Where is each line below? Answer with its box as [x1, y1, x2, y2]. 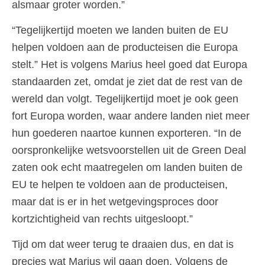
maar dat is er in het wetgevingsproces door [12, 195, 218, 208]
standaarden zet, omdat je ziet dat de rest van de [12, 75, 243, 88]
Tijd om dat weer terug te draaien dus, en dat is [12, 238, 234, 251]
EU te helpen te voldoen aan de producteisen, [12, 178, 228, 190]
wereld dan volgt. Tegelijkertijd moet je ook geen [12, 92, 238, 105]
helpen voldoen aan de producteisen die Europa [12, 41, 238, 53]
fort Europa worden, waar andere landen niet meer [12, 109, 250, 122]
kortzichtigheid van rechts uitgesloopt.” [12, 212, 193, 225]
